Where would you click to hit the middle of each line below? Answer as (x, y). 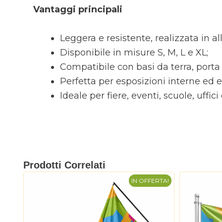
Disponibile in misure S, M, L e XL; (134, 53)
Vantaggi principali (78, 10)
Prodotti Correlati (64, 165)
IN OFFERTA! (150, 181)
